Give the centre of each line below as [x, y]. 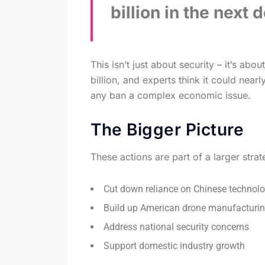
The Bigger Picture [167, 130]
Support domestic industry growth [174, 246]
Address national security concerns [176, 227]
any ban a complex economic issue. [171, 96]
